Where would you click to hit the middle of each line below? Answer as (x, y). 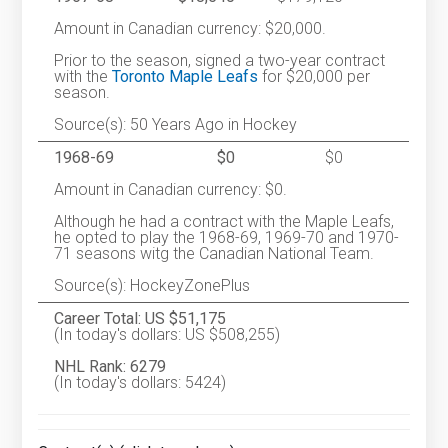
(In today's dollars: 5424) (140, 383)
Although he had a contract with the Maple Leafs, (224, 222)
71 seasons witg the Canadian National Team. (214, 254)
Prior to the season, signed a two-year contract (220, 61)
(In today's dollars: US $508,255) (167, 335)
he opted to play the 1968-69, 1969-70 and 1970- (227, 238)
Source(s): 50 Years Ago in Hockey (176, 125)
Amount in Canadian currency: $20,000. (190, 29)
